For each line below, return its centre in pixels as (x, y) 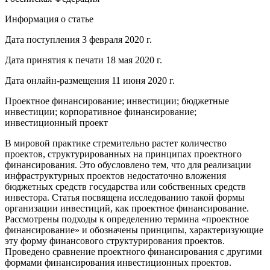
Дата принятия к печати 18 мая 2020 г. (83, 60)
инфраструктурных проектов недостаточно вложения (115, 175)
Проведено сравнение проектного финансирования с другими (133, 251)
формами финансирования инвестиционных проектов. (118, 262)
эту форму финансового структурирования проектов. (115, 240)
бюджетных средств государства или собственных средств (125, 186)
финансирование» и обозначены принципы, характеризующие (134, 230)
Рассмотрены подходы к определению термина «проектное (127, 219)
